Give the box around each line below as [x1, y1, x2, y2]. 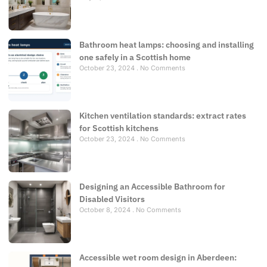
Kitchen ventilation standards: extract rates [79, 110, 246, 121]
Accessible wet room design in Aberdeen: [79, 252, 237, 263]
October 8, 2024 [79, 205, 132, 214]
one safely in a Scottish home [79, 51, 191, 63]
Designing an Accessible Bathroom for [79, 181, 225, 192]
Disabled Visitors [79, 193, 145, 204]
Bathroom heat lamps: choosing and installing [79, 39, 254, 50]
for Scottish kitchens [79, 122, 159, 133]
